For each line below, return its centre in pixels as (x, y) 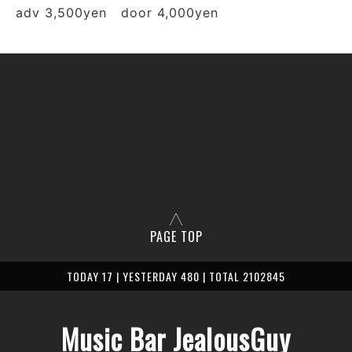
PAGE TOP (176, 236)
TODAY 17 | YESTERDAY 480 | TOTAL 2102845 (176, 276)
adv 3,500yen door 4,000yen (117, 13)
